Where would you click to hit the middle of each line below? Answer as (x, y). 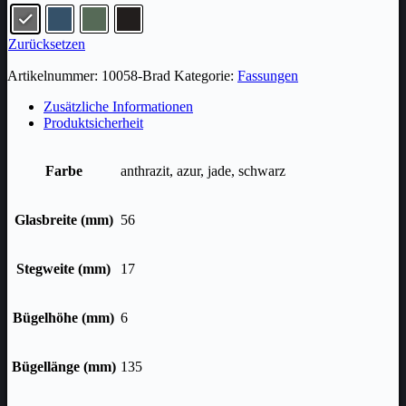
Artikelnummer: (54, 75)
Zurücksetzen (47, 43)
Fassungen (268, 75)
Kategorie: (206, 75)
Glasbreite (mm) (63, 219)
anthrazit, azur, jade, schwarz (203, 170)
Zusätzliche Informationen (118, 106)
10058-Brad (136, 75)
